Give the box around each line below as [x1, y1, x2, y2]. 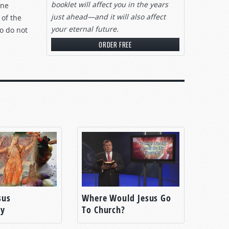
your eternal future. [51, 24, 119, 34]
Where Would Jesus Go [82, 191, 171, 204]
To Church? [82, 203, 126, 216]
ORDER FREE [99, 39, 132, 50]
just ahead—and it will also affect [51, 11, 166, 21]
